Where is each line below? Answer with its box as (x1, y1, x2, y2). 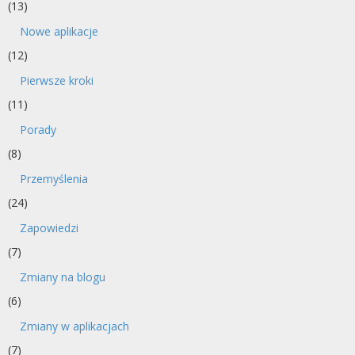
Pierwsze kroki (20, 73, 94, 88)
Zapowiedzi (20, 220, 78, 235)
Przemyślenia (20, 171, 88, 186)
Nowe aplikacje (20, 24, 98, 39)
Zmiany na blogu (20, 269, 105, 284)
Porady (20, 122, 56, 137)
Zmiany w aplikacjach (20, 319, 129, 334)
